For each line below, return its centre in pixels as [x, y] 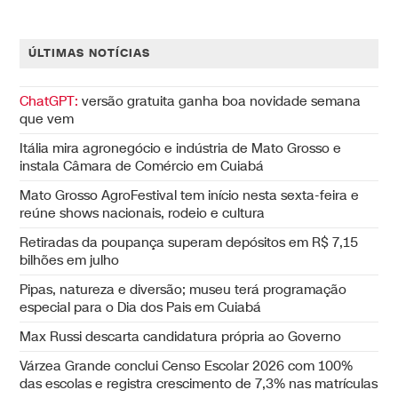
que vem [47, 119]
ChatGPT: [49, 101]
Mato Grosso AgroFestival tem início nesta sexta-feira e [190, 195]
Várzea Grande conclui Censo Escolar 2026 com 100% [187, 366]
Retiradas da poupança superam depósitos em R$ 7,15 [189, 242]
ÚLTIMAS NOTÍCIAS [90, 53]
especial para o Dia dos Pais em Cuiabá [141, 307]
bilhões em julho [70, 260]
